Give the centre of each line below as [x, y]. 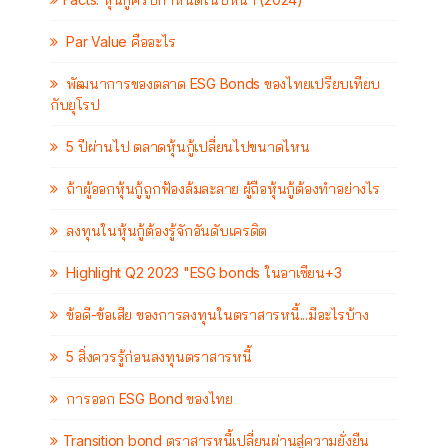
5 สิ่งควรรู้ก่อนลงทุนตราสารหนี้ [157, 357]
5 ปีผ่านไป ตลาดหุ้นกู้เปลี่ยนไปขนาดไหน [186, 147]
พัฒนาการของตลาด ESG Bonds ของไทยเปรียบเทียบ [221, 84]
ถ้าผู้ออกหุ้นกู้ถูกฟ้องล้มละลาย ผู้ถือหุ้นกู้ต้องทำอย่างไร [221, 189]
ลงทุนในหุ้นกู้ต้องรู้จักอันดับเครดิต [165, 231]
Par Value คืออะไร [119, 42]
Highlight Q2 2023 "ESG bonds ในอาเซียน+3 [202, 273]
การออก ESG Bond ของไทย [147, 399]
